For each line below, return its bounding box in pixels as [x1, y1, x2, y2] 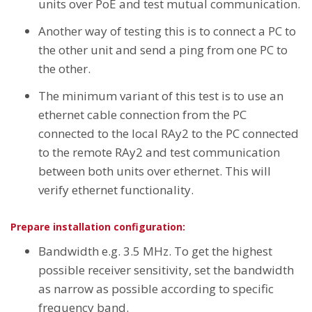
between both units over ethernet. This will [38, 162, 271, 179]
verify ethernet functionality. [38, 181, 194, 198]
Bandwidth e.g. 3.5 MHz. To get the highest [38, 242, 272, 259]
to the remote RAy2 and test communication [38, 143, 280, 160]
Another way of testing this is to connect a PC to [38, 22, 296, 39]
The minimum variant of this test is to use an [38, 87, 283, 104]
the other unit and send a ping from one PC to [38, 41, 288, 58]
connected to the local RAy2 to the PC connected [38, 125, 299, 141]
